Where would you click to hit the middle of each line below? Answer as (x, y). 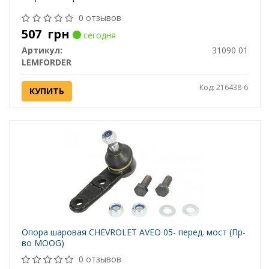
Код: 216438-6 (223, 88)
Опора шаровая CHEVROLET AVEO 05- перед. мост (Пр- (133, 232)
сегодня (98, 35)
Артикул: (42, 50)
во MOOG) (43, 243)
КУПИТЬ (47, 91)
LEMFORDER (46, 62)
